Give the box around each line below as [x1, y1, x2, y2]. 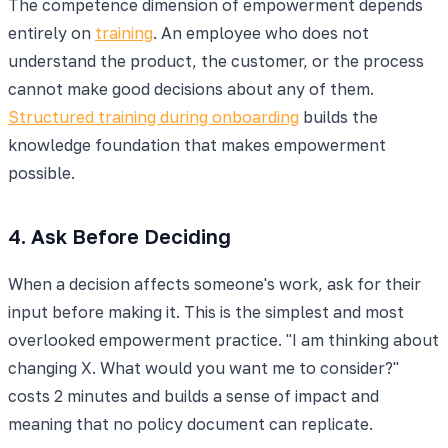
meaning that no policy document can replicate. [8, 413, 373, 434]
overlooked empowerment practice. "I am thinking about [8, 329, 439, 350]
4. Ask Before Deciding [8, 223, 231, 248]
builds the [299, 106, 378, 127]
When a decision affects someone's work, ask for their [8, 273, 421, 294]
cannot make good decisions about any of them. [8, 78, 374, 99]
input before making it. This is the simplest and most [8, 301, 404, 322]
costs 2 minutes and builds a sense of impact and [8, 385, 379, 406]
